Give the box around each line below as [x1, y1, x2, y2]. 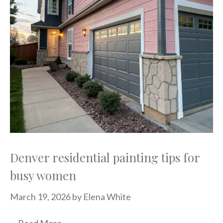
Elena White [83, 191, 131, 202]
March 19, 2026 [10, 191, 71, 202]
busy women [10, 167, 76, 183]
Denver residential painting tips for [10, 149, 200, 165]
